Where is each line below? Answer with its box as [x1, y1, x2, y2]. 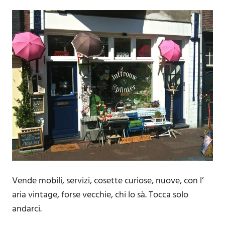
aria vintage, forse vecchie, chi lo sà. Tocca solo [12, 187, 188, 202]
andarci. [12, 201, 42, 216]
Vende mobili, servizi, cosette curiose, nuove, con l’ [12, 173, 203, 188]
